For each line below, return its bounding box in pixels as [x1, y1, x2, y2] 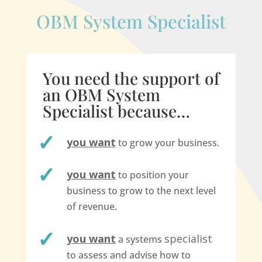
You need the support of [42, 67, 219, 89]
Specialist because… [42, 100, 190, 122]
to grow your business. [115, 136, 219, 150]
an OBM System [42, 84, 160, 106]
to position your [115, 168, 189, 182]
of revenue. [66, 200, 117, 213]
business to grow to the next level [66, 184, 216, 198]
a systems [115, 232, 164, 246]
